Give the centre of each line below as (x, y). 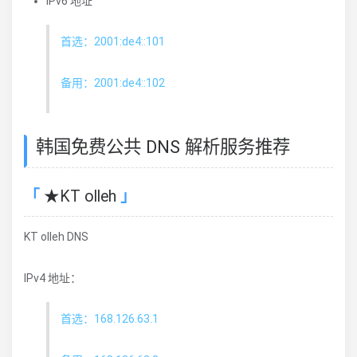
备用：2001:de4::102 (113, 82)
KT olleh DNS (56, 237)
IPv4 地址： (53, 279)
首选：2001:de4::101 (113, 41)
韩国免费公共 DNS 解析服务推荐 (163, 146)
